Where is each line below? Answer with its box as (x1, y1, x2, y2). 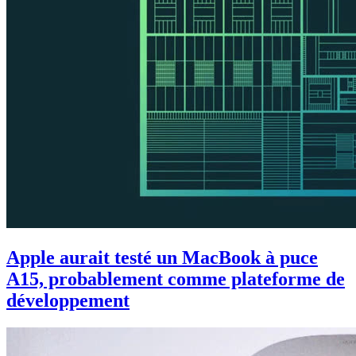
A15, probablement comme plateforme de (6, 268, 345, 289)
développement (6, 289, 130, 311)
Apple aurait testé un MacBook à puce (6, 246, 318, 268)
